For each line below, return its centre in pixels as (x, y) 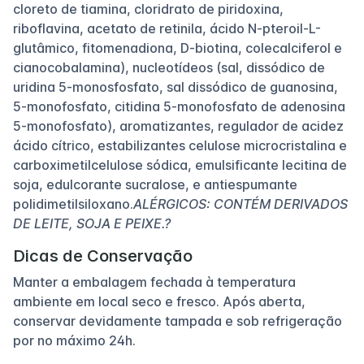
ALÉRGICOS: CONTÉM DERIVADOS (240, 204)
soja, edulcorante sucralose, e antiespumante (155, 184)
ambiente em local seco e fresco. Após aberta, (159, 301)
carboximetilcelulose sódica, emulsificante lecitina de (180, 165)
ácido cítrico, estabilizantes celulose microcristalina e (180, 145)
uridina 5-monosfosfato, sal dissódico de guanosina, (175, 87)
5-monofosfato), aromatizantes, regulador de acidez (178, 126)
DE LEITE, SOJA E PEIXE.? (92, 223)
